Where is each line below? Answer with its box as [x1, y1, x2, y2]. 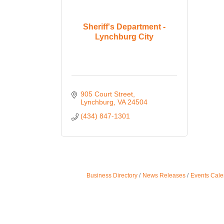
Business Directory [86, 172, 137, 179]
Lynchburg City [94, 32, 153, 41]
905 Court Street [80, 90, 133, 98]
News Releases [142, 172, 185, 179]
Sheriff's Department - [82, 22, 165, 31]
